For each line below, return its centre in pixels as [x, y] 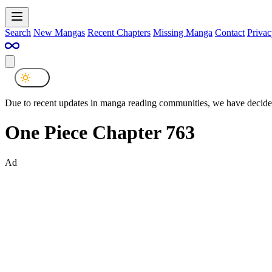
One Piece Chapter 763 [100, 133]
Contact [230, 32]
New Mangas [59, 32]
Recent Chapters [119, 32]
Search [18, 32]
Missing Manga [183, 32]
